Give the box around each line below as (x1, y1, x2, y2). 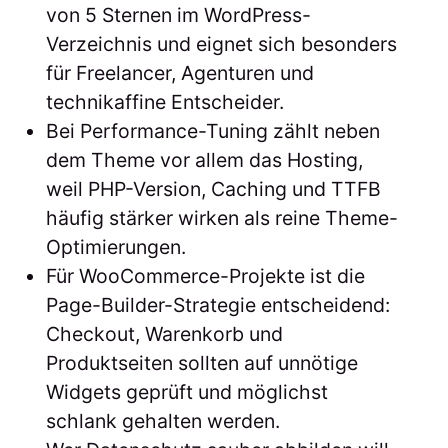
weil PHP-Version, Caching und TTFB (45, 176, 381, 201)
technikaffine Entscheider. (45, 89, 284, 114)
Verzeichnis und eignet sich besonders (45, 31, 397, 56)
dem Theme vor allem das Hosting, (45, 147, 363, 172)
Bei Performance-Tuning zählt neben (45, 118, 380, 143)
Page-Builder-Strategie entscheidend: (45, 292, 390, 317)
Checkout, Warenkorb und (45, 321, 283, 346)
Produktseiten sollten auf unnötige (45, 350, 358, 375)
